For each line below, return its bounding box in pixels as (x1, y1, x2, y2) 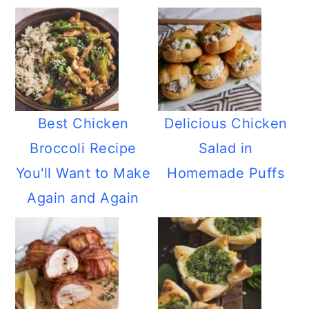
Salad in (198, 140, 253, 157)
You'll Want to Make (15, 165, 151, 181)
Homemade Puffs (167, 165, 285, 181)
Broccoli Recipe (30, 140, 137, 157)
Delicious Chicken (164, 115, 288, 132)
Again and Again (27, 190, 139, 206)
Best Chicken (37, 115, 129, 132)
